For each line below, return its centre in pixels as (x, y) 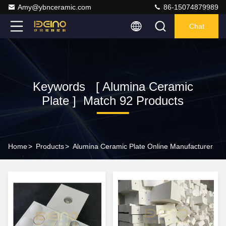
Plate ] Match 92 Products (113, 101)
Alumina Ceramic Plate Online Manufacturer (143, 146)
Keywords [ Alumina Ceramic (113, 87)
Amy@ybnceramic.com (54, 7)
